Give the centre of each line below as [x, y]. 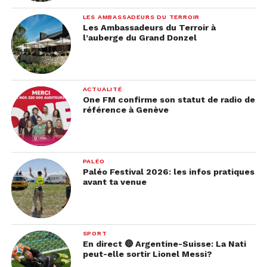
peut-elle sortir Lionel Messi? [147, 254]
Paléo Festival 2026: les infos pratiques [168, 172]
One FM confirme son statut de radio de [169, 100]
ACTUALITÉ [102, 89]
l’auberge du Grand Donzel [139, 38]
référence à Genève [125, 110]
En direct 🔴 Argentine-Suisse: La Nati [164, 244]
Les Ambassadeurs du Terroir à [149, 27]
